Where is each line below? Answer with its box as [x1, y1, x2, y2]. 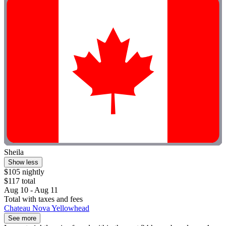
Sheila [4, 148, 24, 157]
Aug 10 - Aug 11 [4, 186, 58, 195]
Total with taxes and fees [4, 195, 83, 204]
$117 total [4, 177, 35, 186]
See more [8, 214, 36, 222]
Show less [8, 158, 38, 166]
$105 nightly [4, 167, 44, 177]
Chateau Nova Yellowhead [4, 204, 89, 213]
